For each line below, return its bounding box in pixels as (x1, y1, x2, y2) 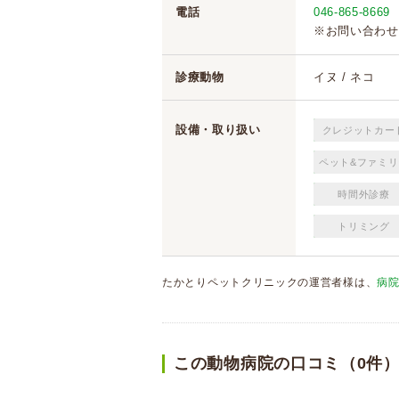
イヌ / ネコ (313, 70, 375, 84)
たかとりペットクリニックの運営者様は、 (162, 276, 378, 289)
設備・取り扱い (175, 123, 261, 136)
